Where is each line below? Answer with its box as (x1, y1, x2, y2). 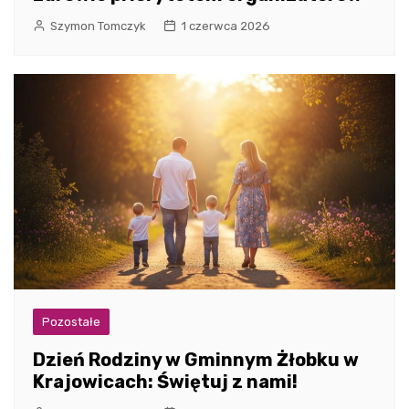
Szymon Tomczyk (50, 19, 146, 34)
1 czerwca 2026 (181, 19, 270, 34)
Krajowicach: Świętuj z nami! (33, 370, 298, 393)
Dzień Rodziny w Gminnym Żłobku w (33, 348, 359, 371)
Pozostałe (42, 314, 100, 329)
